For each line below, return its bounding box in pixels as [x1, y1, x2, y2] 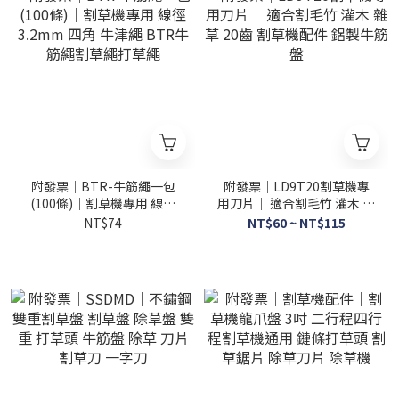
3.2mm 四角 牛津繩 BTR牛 [27, 211, 179, 229]
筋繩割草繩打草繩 [53, 228, 153, 246]
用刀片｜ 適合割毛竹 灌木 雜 [217, 194, 270, 212]
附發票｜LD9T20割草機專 [223, 177, 370, 195]
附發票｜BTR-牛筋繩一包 [30, 177, 175, 195]
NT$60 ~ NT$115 [247, 214, 346, 232]
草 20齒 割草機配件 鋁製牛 [223, 211, 370, 229]
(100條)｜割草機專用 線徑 [30, 194, 175, 212]
